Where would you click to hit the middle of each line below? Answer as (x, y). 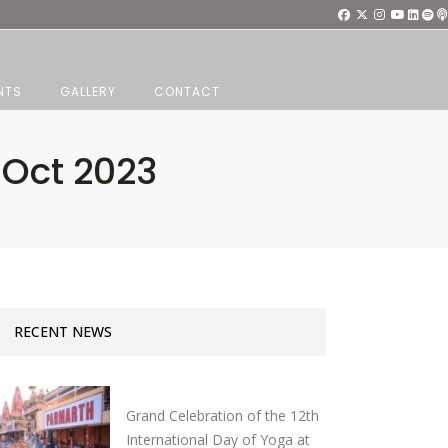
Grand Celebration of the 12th (223, 415)
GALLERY (88, 91)
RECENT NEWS (63, 331)
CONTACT (187, 91)
